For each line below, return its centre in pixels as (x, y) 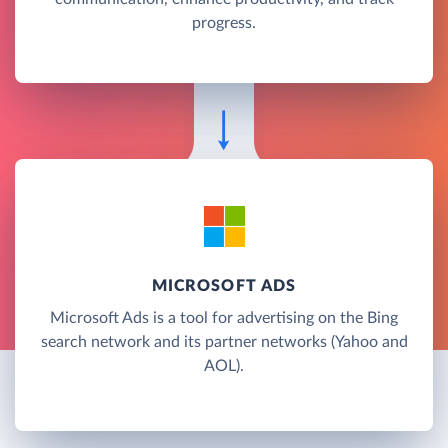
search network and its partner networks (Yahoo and (224, 341)
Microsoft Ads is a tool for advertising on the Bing (224, 317)
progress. (224, 22)
